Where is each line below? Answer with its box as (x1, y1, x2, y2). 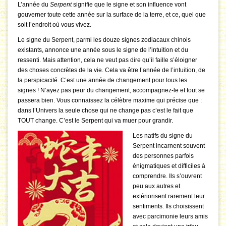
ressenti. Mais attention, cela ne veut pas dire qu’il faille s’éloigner (18, 56, 197, 64)
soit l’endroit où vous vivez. (18, 21, 93, 29)
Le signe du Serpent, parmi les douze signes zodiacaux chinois (18, 36, 191, 44)
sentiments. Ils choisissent (133, 203, 204, 210)
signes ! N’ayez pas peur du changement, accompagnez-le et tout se (18, 87, 205, 94)
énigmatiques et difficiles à (133, 162, 205, 170)
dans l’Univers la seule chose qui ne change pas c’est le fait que (18, 107, 193, 115)
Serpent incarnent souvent (133, 142, 205, 150)
